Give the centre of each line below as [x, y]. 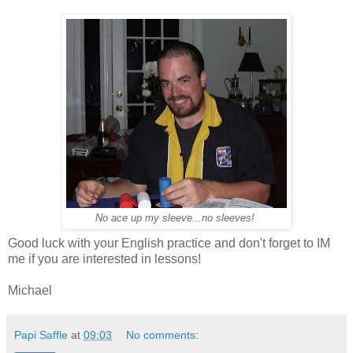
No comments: [163, 334]
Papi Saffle [41, 334]
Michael [30, 290]
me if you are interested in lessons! [104, 258]
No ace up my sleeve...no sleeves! [176, 218]
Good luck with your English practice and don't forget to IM [169, 243]
